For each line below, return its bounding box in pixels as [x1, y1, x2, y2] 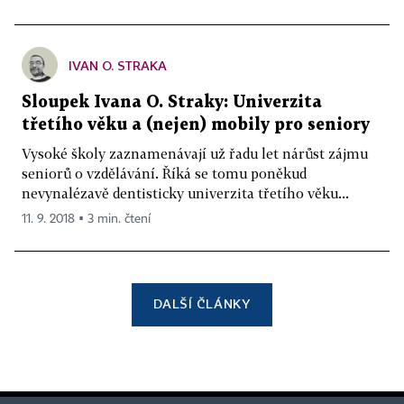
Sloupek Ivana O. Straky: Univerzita [22, 95, 322, 111]
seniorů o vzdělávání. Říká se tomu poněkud [22, 165, 307, 182]
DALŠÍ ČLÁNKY [153, 296, 251, 312]
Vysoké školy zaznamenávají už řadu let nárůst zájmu [22, 145, 368, 162]
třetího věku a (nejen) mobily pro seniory [22, 117, 370, 133]
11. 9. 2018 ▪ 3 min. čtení [22, 213, 151, 226]
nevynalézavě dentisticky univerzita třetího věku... [22, 185, 349, 202]
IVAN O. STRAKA [69, 58, 167, 74]
